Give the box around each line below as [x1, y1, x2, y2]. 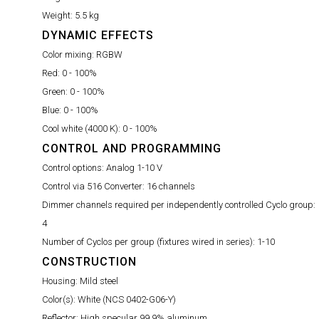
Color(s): [42, 294, 78, 305]
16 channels [147, 181, 195, 192]
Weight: [42, 10, 75, 21]
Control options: [42, 162, 106, 173]
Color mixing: [42, 49, 96, 60]
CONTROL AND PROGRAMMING [42, 142, 221, 155]
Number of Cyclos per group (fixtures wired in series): [42, 236, 257, 247]
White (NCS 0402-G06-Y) [78, 294, 176, 305]
